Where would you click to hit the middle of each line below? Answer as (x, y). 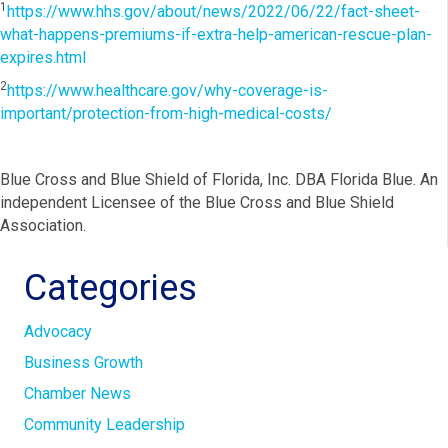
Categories (110, 287)
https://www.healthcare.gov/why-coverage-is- (167, 90)
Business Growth (83, 362)
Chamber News (77, 393)
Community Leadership (104, 424)
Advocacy (58, 331)
